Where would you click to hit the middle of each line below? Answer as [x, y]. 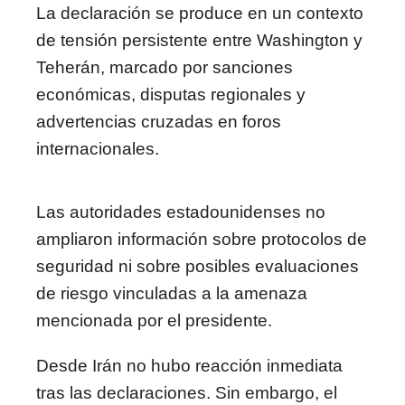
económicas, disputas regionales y [171, 94]
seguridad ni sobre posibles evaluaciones [198, 266]
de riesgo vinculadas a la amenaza [172, 293]
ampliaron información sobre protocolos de [202, 239]
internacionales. [98, 149]
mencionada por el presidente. [154, 320]
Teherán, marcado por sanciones [165, 67]
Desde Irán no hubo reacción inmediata [189, 366]
